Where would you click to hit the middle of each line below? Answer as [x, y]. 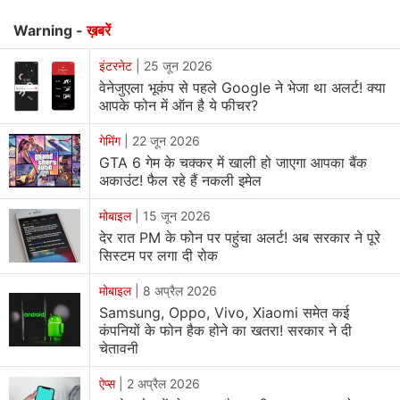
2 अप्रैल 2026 [163, 383]
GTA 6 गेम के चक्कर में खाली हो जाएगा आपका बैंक [233, 162]
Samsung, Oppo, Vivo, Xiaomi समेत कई [224, 312]
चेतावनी [119, 348]
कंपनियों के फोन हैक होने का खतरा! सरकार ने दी [225, 330]
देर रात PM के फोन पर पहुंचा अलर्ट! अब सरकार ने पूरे [240, 237]
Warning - [50, 30]
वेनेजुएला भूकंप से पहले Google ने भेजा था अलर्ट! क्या [242, 87]
